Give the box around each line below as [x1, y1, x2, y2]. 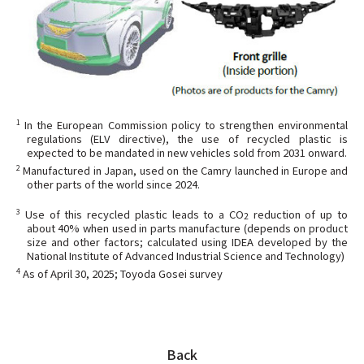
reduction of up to [248, 206, 349, 222]
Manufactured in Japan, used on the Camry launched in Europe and [20, 162, 348, 178]
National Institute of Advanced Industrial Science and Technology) [26, 247, 344, 263]
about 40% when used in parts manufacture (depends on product [26, 219, 348, 236]
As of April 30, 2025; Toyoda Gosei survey [20, 265, 223, 281]
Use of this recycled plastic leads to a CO [20, 206, 244, 222]
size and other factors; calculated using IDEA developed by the [26, 233, 348, 249]
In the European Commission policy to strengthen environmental [20, 116, 348, 132]
